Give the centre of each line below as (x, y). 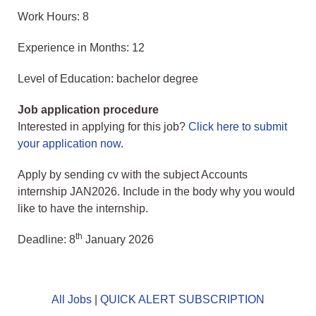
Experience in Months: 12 (81, 48)
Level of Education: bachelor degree (108, 79)
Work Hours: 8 (53, 17)
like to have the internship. (83, 209)
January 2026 (118, 240)
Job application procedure (88, 110)
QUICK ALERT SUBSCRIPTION (182, 300)
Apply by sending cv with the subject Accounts (133, 175)
